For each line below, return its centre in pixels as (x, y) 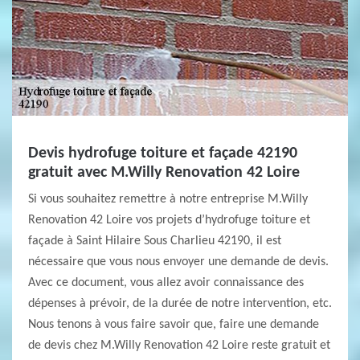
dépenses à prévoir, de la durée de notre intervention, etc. (180, 304)
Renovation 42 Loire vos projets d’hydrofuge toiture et (169, 220)
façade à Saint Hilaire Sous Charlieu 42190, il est (155, 241)
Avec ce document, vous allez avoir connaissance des (166, 283)
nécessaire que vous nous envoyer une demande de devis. (178, 262)
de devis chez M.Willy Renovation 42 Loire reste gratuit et (179, 346)
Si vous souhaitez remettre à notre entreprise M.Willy (168, 199)
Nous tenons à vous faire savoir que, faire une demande (174, 325)
